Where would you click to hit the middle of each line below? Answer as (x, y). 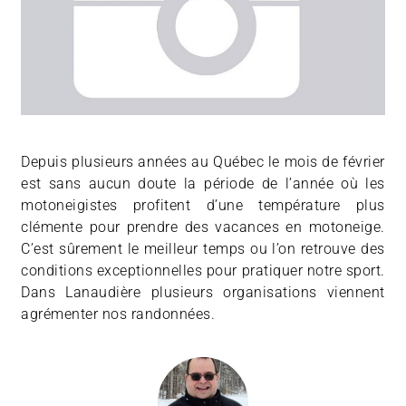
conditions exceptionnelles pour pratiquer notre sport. (203, 271)
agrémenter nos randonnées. (118, 314)
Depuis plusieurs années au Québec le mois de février (203, 162)
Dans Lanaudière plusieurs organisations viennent (203, 293)
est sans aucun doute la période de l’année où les (203, 184)
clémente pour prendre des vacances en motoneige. (203, 227)
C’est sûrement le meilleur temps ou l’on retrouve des (203, 249)
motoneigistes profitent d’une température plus (203, 206)
